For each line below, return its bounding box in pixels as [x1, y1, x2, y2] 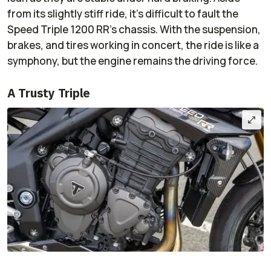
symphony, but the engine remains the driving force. [7, 53, 258, 68]
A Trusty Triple [7, 84, 91, 101]
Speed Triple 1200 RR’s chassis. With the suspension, [7, 22, 261, 36]
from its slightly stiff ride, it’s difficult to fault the [7, 6, 238, 21]
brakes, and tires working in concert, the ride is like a [7, 38, 259, 52]
